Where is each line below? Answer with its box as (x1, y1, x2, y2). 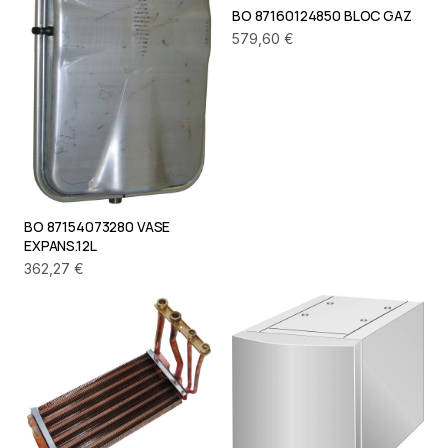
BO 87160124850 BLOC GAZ (232, 6, 412, 26)
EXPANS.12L (24, 235, 97, 255)
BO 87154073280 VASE (24, 216, 171, 236)
